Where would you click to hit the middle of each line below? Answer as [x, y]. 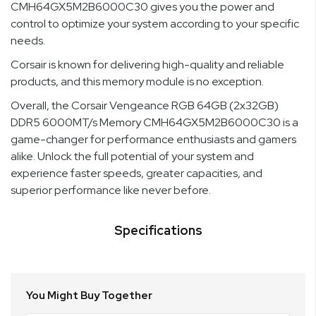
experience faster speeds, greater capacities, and [136, 174]
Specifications [158, 231]
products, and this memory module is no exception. [137, 82]
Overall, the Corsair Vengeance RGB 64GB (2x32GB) [145, 106]
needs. [28, 41]
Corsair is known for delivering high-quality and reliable [147, 65]
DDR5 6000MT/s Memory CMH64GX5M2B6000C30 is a [154, 123]
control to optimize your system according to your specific [155, 24]
